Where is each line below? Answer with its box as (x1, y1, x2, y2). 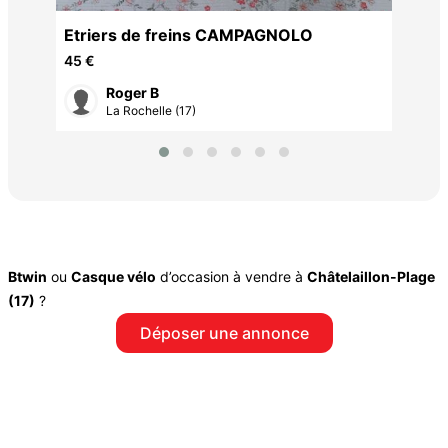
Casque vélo (71, 267, 156, 285)
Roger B (106, 84, 159, 101)
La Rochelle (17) (106, 103, 196, 118)
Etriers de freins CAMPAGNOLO (64, 25, 313, 45)
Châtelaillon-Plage (307, 267, 435, 285)
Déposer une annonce (139, 322, 309, 343)
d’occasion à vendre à (156, 267, 307, 285)
